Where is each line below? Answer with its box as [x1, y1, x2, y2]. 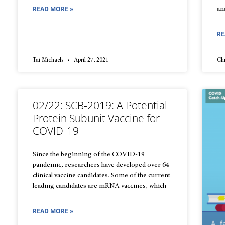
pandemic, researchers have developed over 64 [33, 162, 169, 169]
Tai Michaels [33, 57, 65, 63]
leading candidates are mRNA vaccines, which [33, 183, 166, 190]
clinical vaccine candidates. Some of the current [33, 172, 170, 179]
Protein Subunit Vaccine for [33, 111, 160, 125]
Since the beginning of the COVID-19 [33, 151, 145, 158]
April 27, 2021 [72, 57, 108, 63]
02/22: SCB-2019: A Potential [33, 98, 167, 113]
